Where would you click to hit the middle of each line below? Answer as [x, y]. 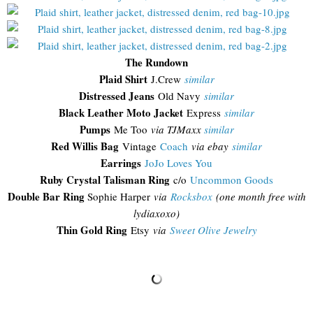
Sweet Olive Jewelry [213, 230]
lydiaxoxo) [156, 213]
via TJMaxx [177, 129]
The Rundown [156, 62]
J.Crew [166, 79]
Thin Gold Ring [92, 230]
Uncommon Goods [232, 179]
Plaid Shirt [123, 79]
